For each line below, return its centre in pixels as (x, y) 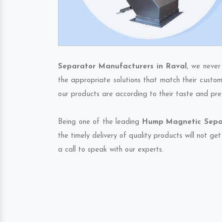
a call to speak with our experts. (111, 150)
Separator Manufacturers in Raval (123, 67)
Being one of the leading (100, 122)
